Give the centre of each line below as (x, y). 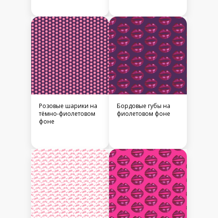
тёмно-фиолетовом (67, 114)
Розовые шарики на (68, 106)
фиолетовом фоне (144, 114)
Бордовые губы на (144, 106)
